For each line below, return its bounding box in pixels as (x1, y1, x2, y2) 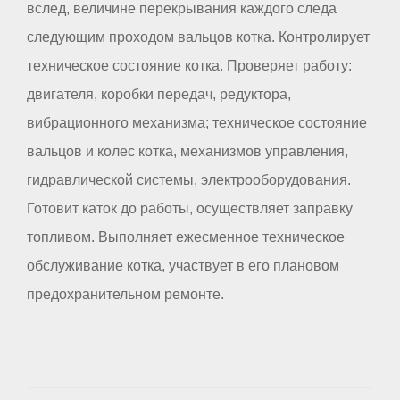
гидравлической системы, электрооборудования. (27, 171, 351, 187)
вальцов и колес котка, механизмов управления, (27, 143, 348, 159)
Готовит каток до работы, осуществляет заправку (27, 200, 353, 216)
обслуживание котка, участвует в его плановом (27, 257, 339, 273)
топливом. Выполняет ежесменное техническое (27, 229, 345, 245)
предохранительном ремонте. (27, 286, 224, 302)
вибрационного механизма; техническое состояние (27, 114, 367, 130)
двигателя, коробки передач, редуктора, (27, 86, 291, 102)
